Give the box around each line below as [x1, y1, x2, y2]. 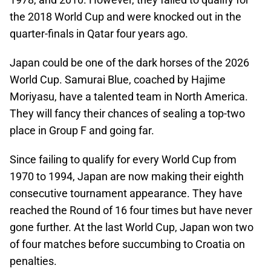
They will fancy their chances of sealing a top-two [10, 107, 245, 120]
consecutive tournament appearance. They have [10, 187, 243, 200]
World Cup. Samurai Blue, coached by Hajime [10, 73, 226, 86]
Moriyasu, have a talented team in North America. [10, 90, 248, 103]
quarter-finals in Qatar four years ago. [10, 27, 188, 40]
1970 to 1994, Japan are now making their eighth [10, 170, 244, 183]
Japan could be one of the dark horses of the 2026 [10, 56, 249, 69]
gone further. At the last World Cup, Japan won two [10, 221, 253, 233]
